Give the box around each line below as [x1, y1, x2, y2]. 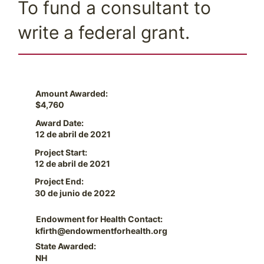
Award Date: [35, 117, 84, 128]
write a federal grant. [18, 22, 190, 44]
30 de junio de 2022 [35, 187, 116, 198]
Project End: [35, 176, 84, 187]
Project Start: [35, 147, 88, 157]
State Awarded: [35, 241, 97, 252]
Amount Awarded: [35, 88, 108, 99]
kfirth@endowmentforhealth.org [35, 225, 168, 236]
